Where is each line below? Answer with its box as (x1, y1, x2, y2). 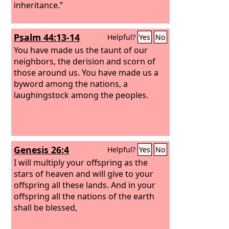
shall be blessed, (14, 201, 78, 213)
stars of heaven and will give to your (14, 168, 154, 179)
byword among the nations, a (14, 78, 128, 89)
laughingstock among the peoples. (14, 89, 149, 101)
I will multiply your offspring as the (14, 156, 148, 168)
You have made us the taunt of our (14, 44, 148, 56)
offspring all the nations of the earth (14, 190, 155, 202)
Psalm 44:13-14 (14, 31, 80, 43)
